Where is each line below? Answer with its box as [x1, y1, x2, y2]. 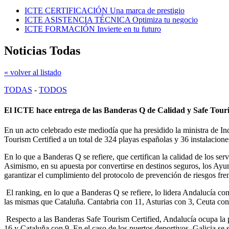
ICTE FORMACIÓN [25, 25, 95, 34]
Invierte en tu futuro [97, 25, 161, 34]
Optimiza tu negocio [132, 15, 198, 25]
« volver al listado [4, 68, 61, 77]
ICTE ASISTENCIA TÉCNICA [25, 15, 130, 25]
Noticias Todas [4, 44, 80, 58]
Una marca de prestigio [110, 6, 185, 15]
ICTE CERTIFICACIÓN [25, 6, 108, 15]
